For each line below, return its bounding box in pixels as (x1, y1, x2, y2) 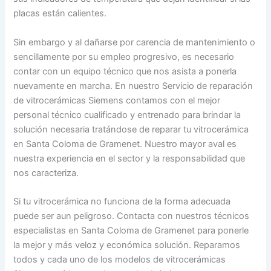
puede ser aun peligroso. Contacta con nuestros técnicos (13, 211, 250, 222)
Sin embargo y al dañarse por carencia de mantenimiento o (13, 36, 256, 48)
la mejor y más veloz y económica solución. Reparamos (13, 240, 241, 251)
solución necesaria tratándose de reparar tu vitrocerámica (13, 123, 249, 135)
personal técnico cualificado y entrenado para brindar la (13, 109, 241, 120)
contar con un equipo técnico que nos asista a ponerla (13, 65, 237, 77)
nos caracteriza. (13, 167, 79, 178)
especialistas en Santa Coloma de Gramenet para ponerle (13, 225, 249, 237)
